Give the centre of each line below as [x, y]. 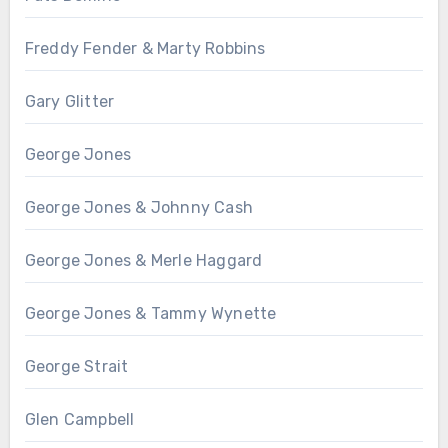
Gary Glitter [69, 102]
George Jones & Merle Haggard [143, 261]
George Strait [76, 367]
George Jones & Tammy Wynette [150, 314]
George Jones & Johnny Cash [138, 208]
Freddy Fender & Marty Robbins [145, 49]
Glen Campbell [79, 420]
